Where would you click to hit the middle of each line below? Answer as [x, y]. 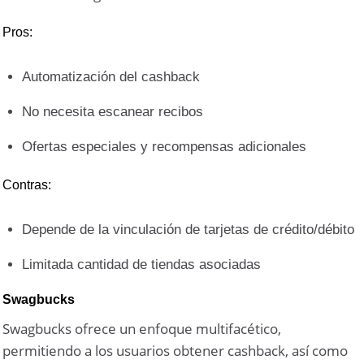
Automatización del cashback [111, 77]
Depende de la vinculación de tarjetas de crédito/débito [188, 229]
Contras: [27, 185]
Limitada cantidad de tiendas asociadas [142, 264]
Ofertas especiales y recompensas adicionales [165, 147]
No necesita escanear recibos [113, 112]
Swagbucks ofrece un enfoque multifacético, [142, 328]
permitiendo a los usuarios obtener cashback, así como [175, 350]
